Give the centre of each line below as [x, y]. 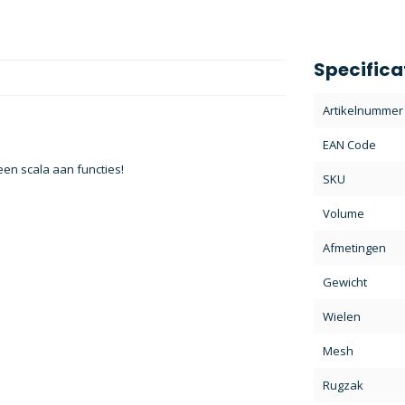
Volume [343, 213]
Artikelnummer [363, 110]
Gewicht [344, 282]
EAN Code [349, 145]
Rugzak [343, 385]
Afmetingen [354, 248]
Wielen [341, 316]
